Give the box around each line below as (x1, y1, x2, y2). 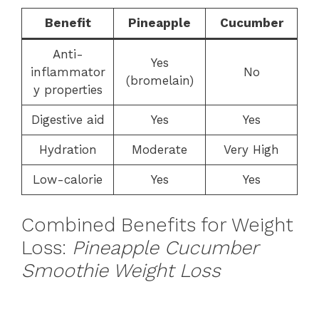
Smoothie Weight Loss (21, 258, 221, 282)
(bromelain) (125, 73, 194, 88)
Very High (224, 142, 279, 157)
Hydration (38, 142, 97, 157)
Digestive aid (31, 113, 105, 127)
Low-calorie (33, 172, 103, 187)
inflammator (30, 65, 105, 79)
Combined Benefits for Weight (21, 213, 293, 236)
